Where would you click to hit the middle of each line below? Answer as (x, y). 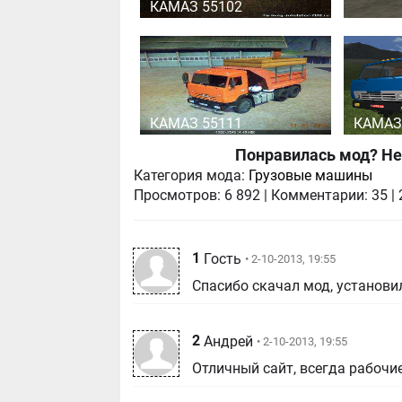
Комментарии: (320, 196)
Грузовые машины (311, 176)
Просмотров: (178, 196)
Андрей (229, 341)
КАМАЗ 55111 (197, 124)
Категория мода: (190, 176)
